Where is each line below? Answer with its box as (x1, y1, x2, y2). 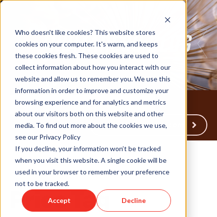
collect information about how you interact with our (15, 62, 170, 71)
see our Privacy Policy (15, 132, 80, 141)
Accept (47, 196, 71, 204)
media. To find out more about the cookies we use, (15, 121, 167, 129)
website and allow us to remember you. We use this (15, 74, 170, 83)
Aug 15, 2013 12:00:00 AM (10, 170, 99, 180)
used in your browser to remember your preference (15, 167, 170, 176)
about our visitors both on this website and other (15, 109, 164, 118)
